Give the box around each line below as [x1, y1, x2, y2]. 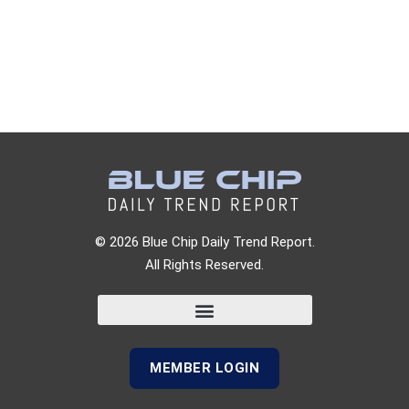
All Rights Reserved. [145, 257, 264, 273]
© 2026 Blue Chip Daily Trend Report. [94, 234, 315, 250]
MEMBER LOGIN [150, 360, 259, 376]
